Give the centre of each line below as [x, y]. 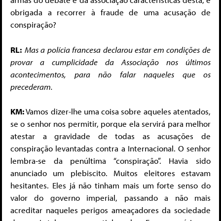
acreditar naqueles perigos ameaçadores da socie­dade [110, 210]
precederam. [32, 86]
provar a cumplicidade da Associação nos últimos [110, 62]
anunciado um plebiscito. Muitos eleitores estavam [110, 173]
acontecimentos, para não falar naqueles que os [110, 74]
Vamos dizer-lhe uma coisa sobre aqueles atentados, [118, 111]
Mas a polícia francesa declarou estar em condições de [118, 49]
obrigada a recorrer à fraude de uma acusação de [110, 12]
